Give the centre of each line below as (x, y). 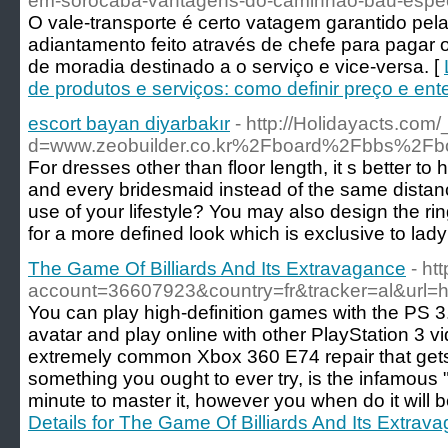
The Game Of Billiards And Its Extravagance (217, 268)
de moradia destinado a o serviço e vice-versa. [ (236, 66)
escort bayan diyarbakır (129, 123)
